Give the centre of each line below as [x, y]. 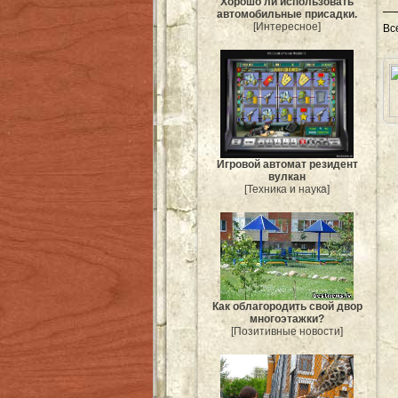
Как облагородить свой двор [287, 307]
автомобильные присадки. [287, 14]
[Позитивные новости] [287, 332]
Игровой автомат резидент [287, 164]
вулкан [287, 176]
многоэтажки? [287, 319]
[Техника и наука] [287, 189]
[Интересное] [287, 26]
